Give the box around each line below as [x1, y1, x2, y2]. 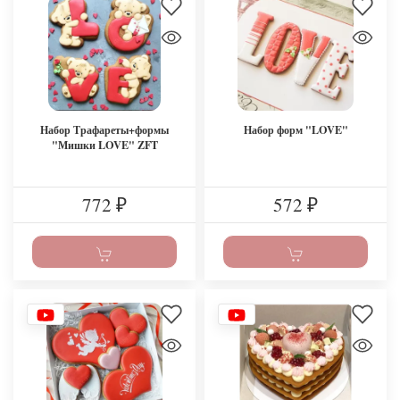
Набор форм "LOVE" [243, 121, 348, 138]
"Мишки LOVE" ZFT [51, 137, 158, 154]
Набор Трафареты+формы [40, 121, 169, 138]
